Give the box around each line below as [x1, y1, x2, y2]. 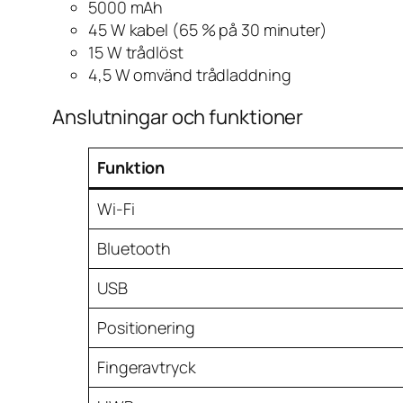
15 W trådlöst [88, 41, 184, 64]
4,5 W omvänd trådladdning [88, 64, 291, 86]
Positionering [97, 317, 195, 339]
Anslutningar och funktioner [52, 103, 304, 131]
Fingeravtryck [97, 356, 196, 379]
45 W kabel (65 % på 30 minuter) [88, 19, 327, 41]
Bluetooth [97, 237, 172, 260]
